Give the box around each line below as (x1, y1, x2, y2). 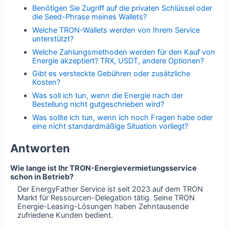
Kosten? (32, 78, 61, 87)
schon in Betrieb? (10, 172, 74, 182)
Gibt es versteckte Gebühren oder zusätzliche (32, 69, 191, 79)
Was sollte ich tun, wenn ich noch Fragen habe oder (32, 112, 213, 122)
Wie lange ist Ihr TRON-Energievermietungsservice (10, 164, 197, 173)
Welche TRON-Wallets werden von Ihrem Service (32, 25, 200, 35)
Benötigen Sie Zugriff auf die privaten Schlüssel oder (32, 4, 213, 13)
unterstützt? (32, 34, 74, 43)
